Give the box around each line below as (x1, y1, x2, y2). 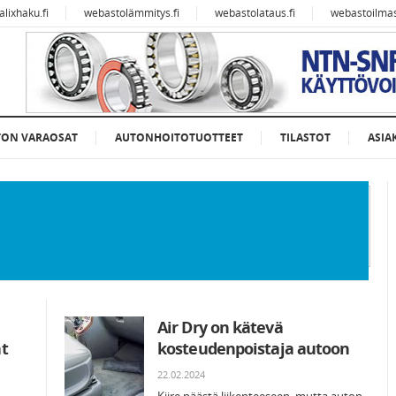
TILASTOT (280, 130, 331, 145)
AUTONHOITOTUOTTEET (115, 130, 243, 145)
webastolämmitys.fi (84, 5, 179, 20)
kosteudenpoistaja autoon (157, 338, 350, 359)
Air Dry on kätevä (157, 316, 283, 338)
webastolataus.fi (215, 5, 295, 20)
